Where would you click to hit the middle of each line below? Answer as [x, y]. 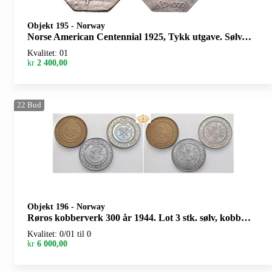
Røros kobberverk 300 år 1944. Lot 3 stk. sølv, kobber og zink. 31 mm [134, 217]
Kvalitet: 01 [48, 53]
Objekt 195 [49, 25]
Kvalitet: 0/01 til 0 [59, 234]
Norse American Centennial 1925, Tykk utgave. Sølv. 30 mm [134, 36]
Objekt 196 [49, 206]
